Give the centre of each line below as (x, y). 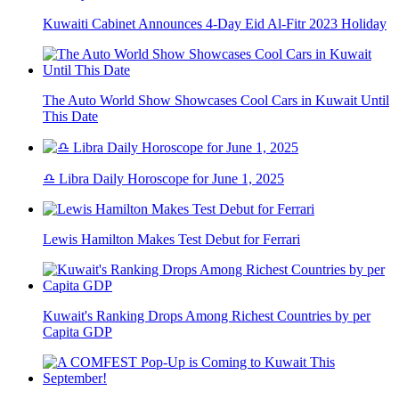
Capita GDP (77, 332)
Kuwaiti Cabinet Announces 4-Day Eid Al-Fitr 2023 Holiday (215, 24)
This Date (70, 117)
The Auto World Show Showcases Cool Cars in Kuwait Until (216, 101)
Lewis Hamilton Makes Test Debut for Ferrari (171, 240)
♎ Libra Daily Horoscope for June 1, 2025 (163, 179)
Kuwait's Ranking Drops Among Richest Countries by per (207, 316)
